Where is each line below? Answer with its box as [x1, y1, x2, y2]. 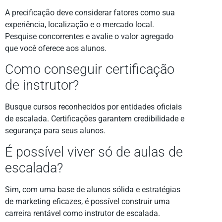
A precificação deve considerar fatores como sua [5, 8, 175, 17]
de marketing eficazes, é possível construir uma [5, 196, 170, 206]
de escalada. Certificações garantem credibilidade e [5, 114, 184, 124]
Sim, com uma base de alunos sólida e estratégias [5, 184, 180, 194]
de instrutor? [5, 77, 79, 94]
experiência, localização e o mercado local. [5, 20, 154, 29]
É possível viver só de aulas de [5, 144, 183, 160]
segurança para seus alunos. [5, 126, 106, 136]
